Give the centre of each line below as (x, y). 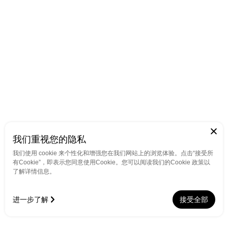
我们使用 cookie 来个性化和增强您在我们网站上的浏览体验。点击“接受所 (113, 153)
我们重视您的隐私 (49, 139)
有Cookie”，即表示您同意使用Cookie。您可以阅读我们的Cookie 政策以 (111, 162)
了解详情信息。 (34, 172)
